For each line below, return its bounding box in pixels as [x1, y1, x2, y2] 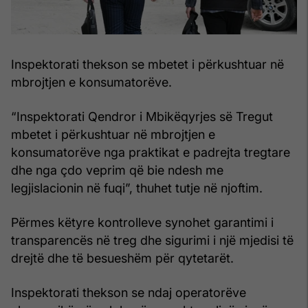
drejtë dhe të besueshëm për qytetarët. [11, 250, 234, 265]
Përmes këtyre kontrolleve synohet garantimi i [11, 214, 274, 230]
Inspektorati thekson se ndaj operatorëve [11, 285, 246, 300]
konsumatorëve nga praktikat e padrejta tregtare [11, 144, 290, 159]
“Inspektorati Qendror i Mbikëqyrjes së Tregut [11, 109, 273, 124]
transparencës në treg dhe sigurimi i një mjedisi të [11, 232, 294, 247]
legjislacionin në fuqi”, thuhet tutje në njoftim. [11, 180, 263, 195]
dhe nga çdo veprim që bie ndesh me [11, 162, 223, 177]
